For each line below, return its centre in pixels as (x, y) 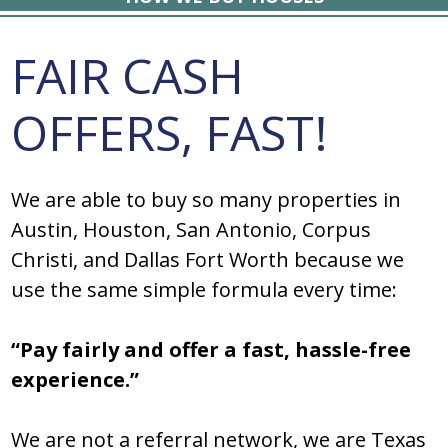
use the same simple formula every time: (204, 290)
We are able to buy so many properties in (206, 200)
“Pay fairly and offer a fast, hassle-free (211, 350)
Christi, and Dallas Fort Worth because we (208, 260)
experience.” (75, 380)
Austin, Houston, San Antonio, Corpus (191, 230)
